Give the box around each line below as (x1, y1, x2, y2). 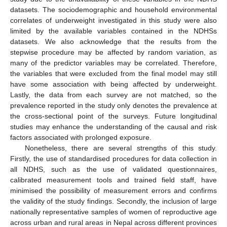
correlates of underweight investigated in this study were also (10, 16, 217, 24)
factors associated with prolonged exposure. (10, 133, 152, 141)
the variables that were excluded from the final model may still (10, 69, 217, 78)
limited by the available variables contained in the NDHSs (10, 26, 217, 35)
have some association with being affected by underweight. (10, 80, 217, 88)
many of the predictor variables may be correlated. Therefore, (10, 58, 217, 67)
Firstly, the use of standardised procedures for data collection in (10, 154, 217, 163)
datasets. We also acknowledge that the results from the (10, 37, 217, 46)
